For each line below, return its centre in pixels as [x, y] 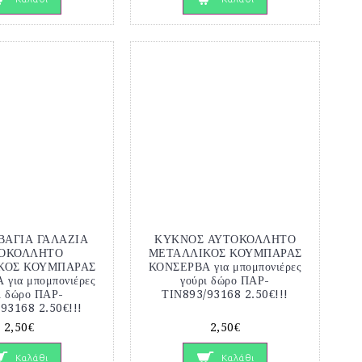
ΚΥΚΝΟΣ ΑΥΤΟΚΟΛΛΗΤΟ [225, 239]
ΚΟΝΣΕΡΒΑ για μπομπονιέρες [225, 266]
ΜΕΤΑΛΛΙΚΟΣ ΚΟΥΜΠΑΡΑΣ [225, 253]
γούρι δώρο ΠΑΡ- [225, 280]
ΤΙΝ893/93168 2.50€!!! [225, 294]
